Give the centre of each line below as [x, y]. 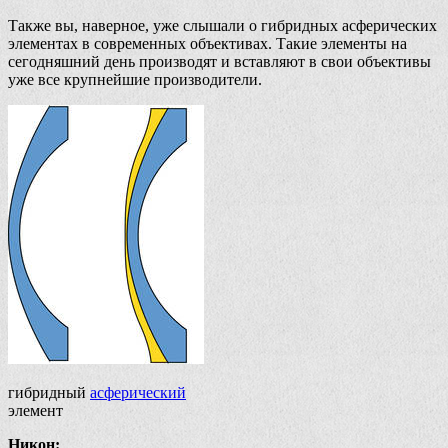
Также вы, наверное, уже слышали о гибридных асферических [222, 26]
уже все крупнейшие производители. [135, 80]
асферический [138, 393]
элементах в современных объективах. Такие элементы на [207, 44]
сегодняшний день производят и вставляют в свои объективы [219, 62]
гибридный [49, 393]
